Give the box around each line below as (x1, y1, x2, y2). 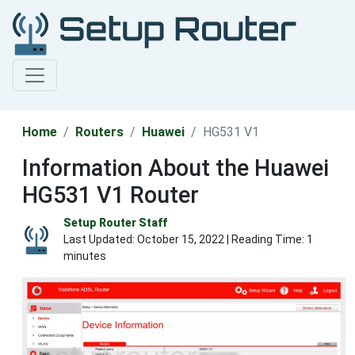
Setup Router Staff (63, 216, 167, 230)
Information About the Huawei (22, 155, 329, 182)
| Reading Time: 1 (224, 233, 313, 246)
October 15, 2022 (137, 233, 224, 246)
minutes (63, 250, 106, 263)
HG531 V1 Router (22, 181, 199, 209)
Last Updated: (63, 233, 137, 246)
